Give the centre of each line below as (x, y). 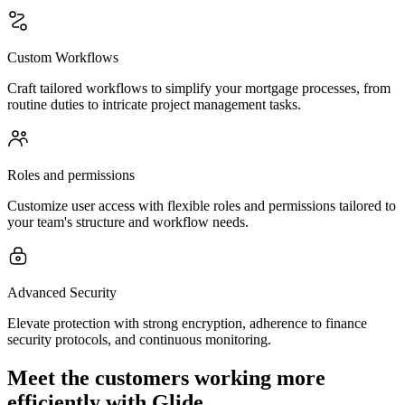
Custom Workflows (63, 57)
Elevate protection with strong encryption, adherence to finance (187, 323)
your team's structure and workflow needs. (128, 222)
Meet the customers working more (166, 377)
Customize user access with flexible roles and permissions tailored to (202, 206)
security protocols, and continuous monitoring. (139, 339)
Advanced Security (62, 292)
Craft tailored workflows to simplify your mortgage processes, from (199, 88)
